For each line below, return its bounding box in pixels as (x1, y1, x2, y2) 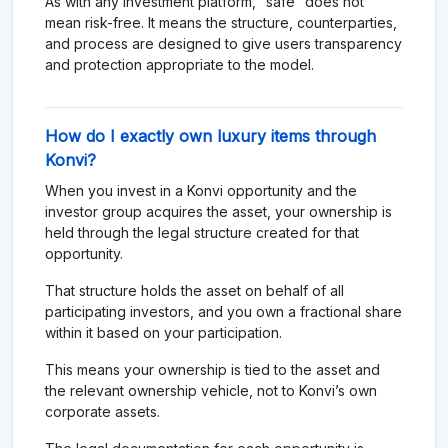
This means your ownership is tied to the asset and (45, 361, 380, 378)
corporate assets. (45, 403, 160, 420)
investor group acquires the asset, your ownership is (45, 203, 392, 220)
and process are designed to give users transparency (45, 35, 402, 52)
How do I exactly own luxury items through (45, 126, 376, 146)
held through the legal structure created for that (45, 224, 359, 241)
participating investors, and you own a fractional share (45, 303, 402, 320)
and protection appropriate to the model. (45, 56, 314, 73)
